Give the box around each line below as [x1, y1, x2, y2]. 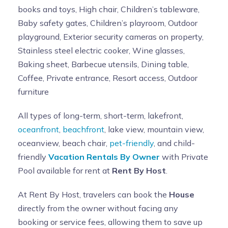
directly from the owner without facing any [18, 203, 178, 213]
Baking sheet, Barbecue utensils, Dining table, [18, 59, 189, 69]
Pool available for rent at [18, 165, 112, 176]
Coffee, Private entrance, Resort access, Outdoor [18, 73, 197, 83]
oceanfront [18, 124, 59, 134]
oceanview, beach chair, [18, 138, 109, 148]
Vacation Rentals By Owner [48, 152, 160, 162]
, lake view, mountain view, [104, 124, 204, 134]
